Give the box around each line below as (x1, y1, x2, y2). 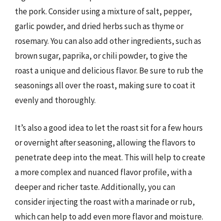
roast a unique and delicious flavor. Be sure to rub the (15, 65, 203, 76)
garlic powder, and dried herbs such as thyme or (15, 21, 184, 32)
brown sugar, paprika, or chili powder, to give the (15, 50, 187, 61)
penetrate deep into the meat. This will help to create (15, 151, 205, 163)
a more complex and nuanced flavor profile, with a (15, 166, 192, 178)
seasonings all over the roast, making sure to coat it (15, 80, 195, 91)
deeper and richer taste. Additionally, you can (15, 181, 175, 192)
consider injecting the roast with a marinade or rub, (15, 196, 195, 207)
